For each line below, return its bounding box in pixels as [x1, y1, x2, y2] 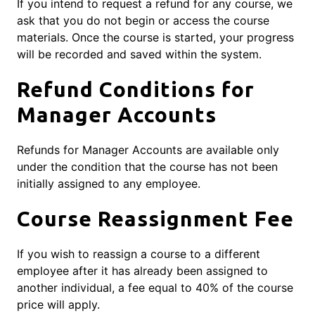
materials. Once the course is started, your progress [17, 30, 294, 45]
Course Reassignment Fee [17, 207, 294, 231]
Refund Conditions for [17, 77, 255, 102]
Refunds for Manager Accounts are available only [17, 143, 279, 157]
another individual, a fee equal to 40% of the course [17, 281, 293, 295]
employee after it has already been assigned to [17, 264, 268, 278]
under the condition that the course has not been [17, 160, 278, 174]
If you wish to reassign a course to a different [17, 247, 260, 262]
